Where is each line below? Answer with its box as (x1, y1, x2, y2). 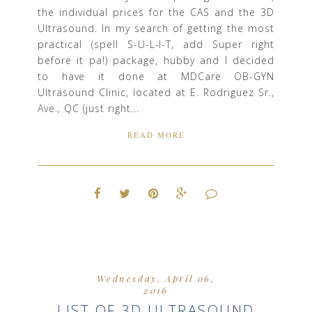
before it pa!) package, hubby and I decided (38, 53, 274, 67)
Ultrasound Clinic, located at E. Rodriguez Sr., (38, 85, 274, 99)
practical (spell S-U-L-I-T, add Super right (38, 37, 274, 51)
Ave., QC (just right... (38, 101, 139, 115)
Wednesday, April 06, (97, 272, 215, 284)
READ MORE (127, 130, 185, 140)
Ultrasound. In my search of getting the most (38, 21, 274, 35)
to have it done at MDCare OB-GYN (38, 69, 274, 83)
